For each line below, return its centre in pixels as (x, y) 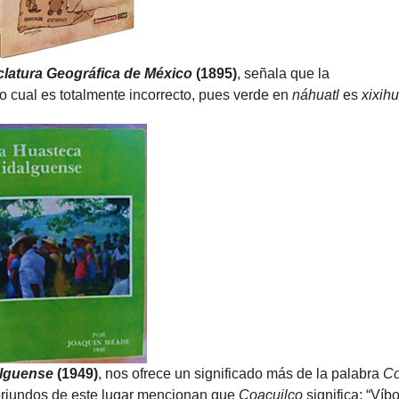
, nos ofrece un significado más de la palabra (240, 374)
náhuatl (317, 95)
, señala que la (283, 73)
